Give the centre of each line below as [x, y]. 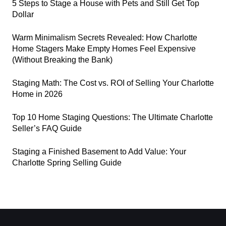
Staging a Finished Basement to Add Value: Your [99, 152]
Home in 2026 [37, 94]
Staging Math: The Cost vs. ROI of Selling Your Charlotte [113, 83]
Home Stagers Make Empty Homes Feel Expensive [104, 49]
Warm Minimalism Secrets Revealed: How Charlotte [105, 38]
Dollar [23, 14]
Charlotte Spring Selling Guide [67, 163]
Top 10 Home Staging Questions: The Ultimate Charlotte [112, 117]
